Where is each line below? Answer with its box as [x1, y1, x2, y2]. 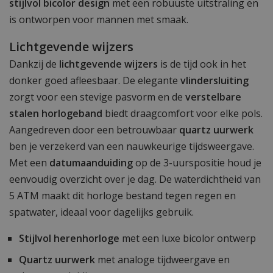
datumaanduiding [49, 156, 133, 170]
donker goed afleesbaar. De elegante [9, 74, 180, 88]
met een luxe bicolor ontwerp [119, 232, 256, 246]
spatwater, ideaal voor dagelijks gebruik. [9, 205, 194, 219]
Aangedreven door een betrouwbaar [9, 123, 179, 137]
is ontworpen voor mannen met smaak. [9, 13, 188, 27]
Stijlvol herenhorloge [19, 232, 119, 246]
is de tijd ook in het [158, 57, 246, 71]
